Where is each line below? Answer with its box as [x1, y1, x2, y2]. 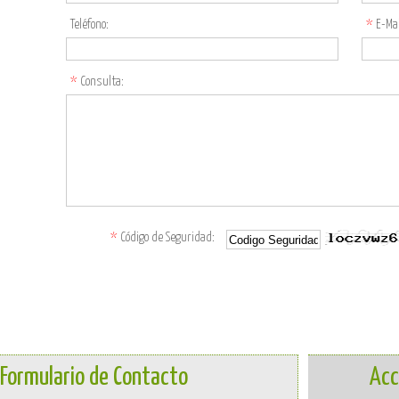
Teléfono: [70, 18, 109, 31]
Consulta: [77, 75, 124, 88]
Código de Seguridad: [118, 231, 215, 244]
